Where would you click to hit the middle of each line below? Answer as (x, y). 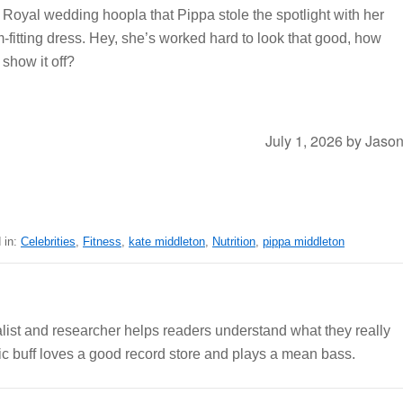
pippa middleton (304, 242)
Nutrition (234, 242)
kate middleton (167, 242)
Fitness (102, 242)
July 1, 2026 (304, 141)
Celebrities (48, 242)
